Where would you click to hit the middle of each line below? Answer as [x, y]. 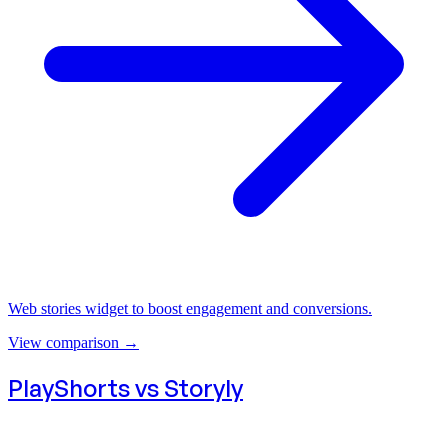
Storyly [203, 387]
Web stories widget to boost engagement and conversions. [190, 309]
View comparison [63, 343]
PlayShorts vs [86, 387]
